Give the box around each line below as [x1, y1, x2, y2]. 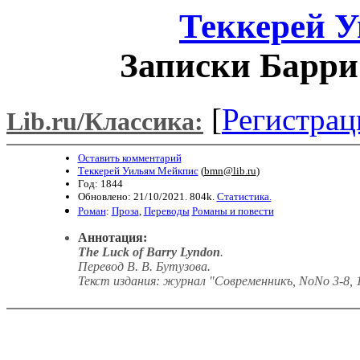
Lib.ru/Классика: [6, 107, 203, 136]
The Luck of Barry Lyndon [77, 244, 220, 259]
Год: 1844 [77, 177, 123, 190]
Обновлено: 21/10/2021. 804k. [77, 190, 217, 202]
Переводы [143, 204, 190, 217]
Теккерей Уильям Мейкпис [77, 164, 198, 177]
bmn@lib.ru [203, 164, 256, 177]
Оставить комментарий [77, 151, 182, 164]
